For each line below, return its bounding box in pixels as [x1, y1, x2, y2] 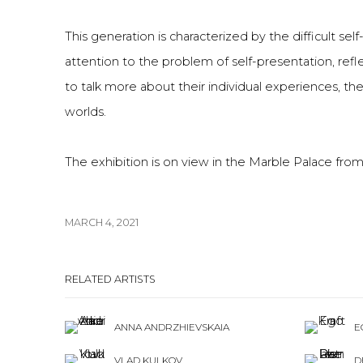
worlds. [65, 105, 106, 119]
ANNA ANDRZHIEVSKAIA [114, 321, 229, 334]
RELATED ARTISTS [65, 273, 156, 285]
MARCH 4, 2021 [65, 216, 139, 228]
